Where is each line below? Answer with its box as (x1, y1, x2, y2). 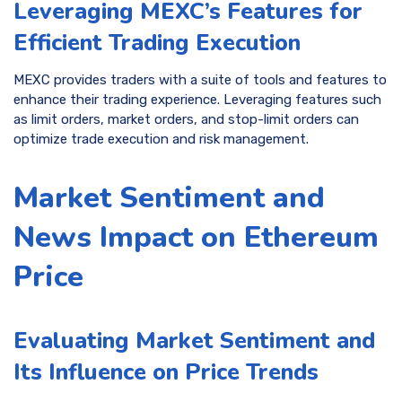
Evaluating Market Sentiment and (13, 325, 375, 357)
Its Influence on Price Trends (13, 356, 319, 389)
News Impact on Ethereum (13, 216, 379, 257)
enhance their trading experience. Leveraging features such (13, 92, 381, 109)
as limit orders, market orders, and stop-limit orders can (13, 111, 359, 128)
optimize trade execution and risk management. (13, 131, 309, 148)
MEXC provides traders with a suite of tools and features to (13, 72, 387, 89)
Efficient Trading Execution (13, 26, 301, 58)
